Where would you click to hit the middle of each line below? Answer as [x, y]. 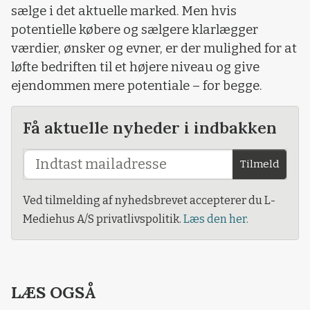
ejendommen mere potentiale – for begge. [137, 86]
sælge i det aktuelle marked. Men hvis [124, 11]
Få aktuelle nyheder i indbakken [150, 127]
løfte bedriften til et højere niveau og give [135, 67]
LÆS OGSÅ [54, 292]
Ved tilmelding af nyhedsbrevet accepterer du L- [149, 200]
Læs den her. [216, 219]
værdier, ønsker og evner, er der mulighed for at [154, 49]
